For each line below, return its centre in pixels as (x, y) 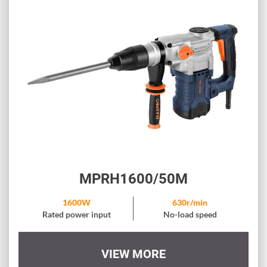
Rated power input (76, 215)
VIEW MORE (133, 254)
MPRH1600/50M (133, 179)
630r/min (190, 203)
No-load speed (190, 215)
